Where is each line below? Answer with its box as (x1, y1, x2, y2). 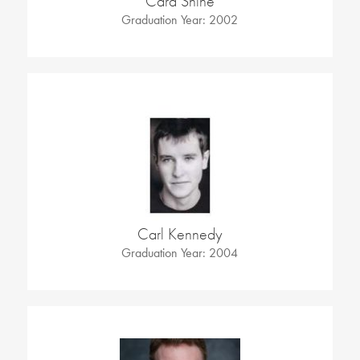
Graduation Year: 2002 (121, 11, 239, 29)
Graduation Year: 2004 (121, 244, 239, 262)
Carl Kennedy (137, 224, 223, 245)
